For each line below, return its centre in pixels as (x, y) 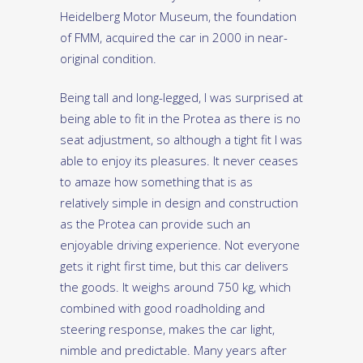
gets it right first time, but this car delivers (174, 266)
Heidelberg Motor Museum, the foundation (178, 17)
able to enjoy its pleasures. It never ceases (179, 161)
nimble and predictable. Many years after (173, 350)
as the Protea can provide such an (155, 224)
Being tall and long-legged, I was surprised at (181, 98)
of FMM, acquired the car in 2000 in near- (174, 38)
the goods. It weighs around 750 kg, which (175, 287)
